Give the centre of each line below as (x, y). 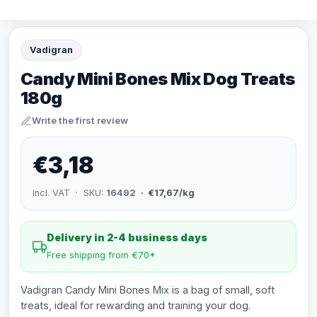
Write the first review (80, 120)
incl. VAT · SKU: (69, 193)
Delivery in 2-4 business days (127, 237)
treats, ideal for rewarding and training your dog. (136, 305)
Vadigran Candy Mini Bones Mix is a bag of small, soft (148, 290)
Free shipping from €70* (101, 255)
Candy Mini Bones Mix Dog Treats (158, 79)
